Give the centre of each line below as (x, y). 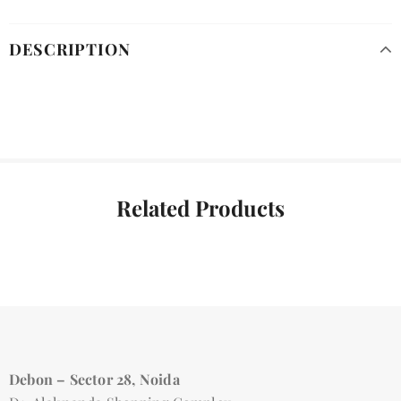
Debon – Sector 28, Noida (94, 379)
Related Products (200, 207)
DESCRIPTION (70, 49)
